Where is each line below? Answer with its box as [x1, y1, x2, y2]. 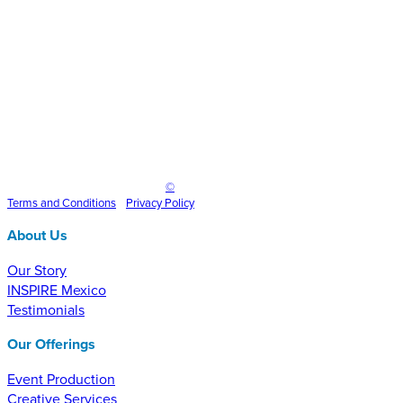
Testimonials [7, 299, 85, 319]
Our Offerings [7, 333, 95, 354]
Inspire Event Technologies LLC [7, 177, 166, 194]
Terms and [7, 193, 62, 210]
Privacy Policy [126, 193, 194, 210]
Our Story [7, 259, 67, 280]
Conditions [62, 193, 116, 210]
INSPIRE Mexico [7, 279, 106, 300]
